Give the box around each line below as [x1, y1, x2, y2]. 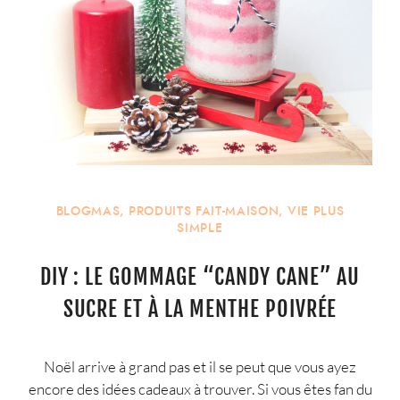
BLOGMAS [55, 202, 121, 220]
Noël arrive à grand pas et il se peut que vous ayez [44, 356, 356, 376]
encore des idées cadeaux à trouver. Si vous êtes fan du [28, 379, 372, 398]
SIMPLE [177, 219, 223, 237]
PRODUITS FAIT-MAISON [128, 202, 279, 220]
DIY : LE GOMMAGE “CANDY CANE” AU [39, 263, 361, 291]
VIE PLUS [287, 202, 345, 220]
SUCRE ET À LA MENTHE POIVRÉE [62, 296, 337, 323]
